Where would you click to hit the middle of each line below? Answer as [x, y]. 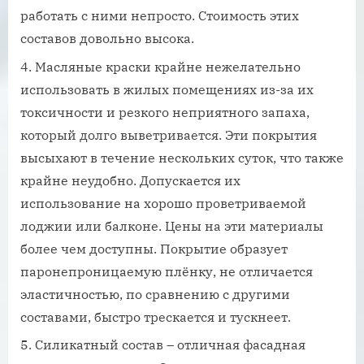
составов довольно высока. [107, 39]
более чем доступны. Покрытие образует [154, 248]
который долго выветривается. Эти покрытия [169, 134]
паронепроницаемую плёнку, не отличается [167, 271]
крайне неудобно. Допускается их [130, 180]
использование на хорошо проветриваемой [163, 203]
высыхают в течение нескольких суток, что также [182, 157]
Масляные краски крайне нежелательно [168, 66]
